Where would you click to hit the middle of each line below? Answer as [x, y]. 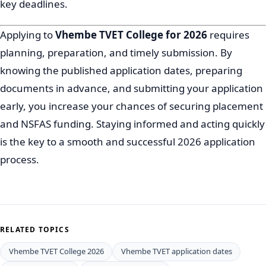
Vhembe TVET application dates [176, 251]
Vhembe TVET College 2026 [56, 251]
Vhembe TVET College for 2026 [131, 34]
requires [228, 34]
